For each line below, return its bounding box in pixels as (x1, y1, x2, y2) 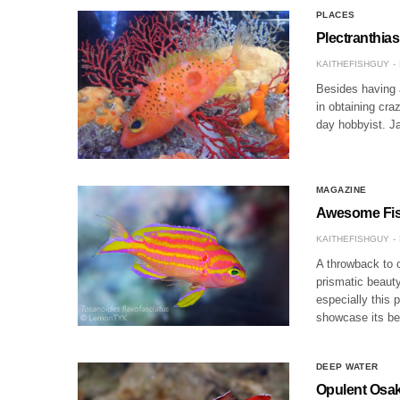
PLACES (315, 9, 355, 20)
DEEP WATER (315, 362, 379, 372)
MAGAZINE (315, 185, 367, 196)
